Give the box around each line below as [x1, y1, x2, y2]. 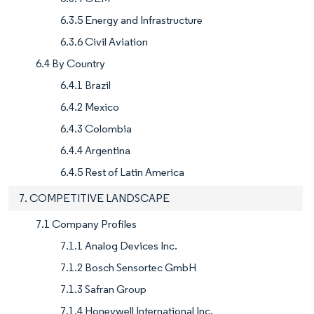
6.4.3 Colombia [60, 122, 132, 136]
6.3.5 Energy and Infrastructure [60, 13, 203, 27]
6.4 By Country [36, 57, 105, 71]
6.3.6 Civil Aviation [60, 35, 148, 49]
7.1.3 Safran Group [60, 282, 146, 296]
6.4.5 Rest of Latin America [60, 165, 184, 179]
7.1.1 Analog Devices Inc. [60, 239, 177, 253]
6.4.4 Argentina [60, 144, 130, 158]
